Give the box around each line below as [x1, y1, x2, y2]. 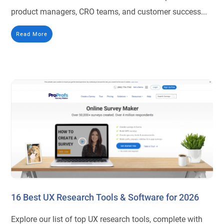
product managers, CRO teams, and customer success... [11, 7, 207, 17]
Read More [16, 30, 48, 38]
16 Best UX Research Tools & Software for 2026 [11, 191, 199, 202]
